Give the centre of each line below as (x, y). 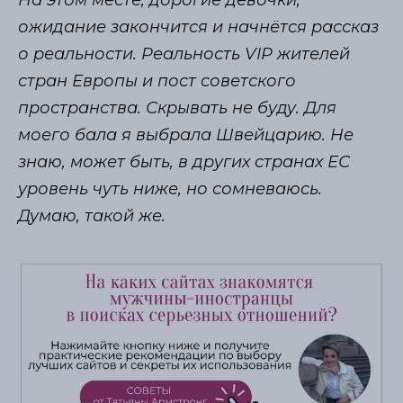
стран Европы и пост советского (157, 81)
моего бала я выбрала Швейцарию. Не (186, 135)
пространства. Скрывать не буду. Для (177, 108)
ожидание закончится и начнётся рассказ (198, 27)
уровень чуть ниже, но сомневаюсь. (170, 189)
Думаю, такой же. (94, 216)
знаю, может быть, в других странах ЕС (184, 162)
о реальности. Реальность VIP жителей (184, 54)
